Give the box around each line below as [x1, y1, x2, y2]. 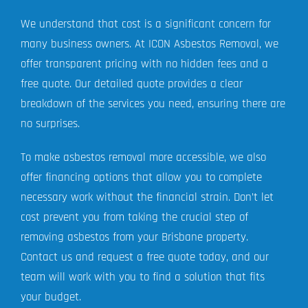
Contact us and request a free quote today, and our [20, 250, 269, 265]
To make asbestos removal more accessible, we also [20, 150, 266, 166]
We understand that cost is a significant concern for [20, 16, 271, 32]
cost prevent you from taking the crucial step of [20, 210, 248, 225]
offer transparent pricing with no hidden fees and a [20, 56, 268, 72]
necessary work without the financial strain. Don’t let [20, 190, 274, 206]
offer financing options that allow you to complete [20, 170, 262, 186]
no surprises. [20, 116, 80, 132]
